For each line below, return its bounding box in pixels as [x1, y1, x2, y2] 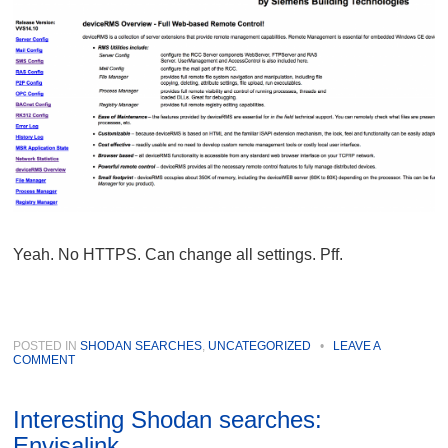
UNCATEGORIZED [208, 339, 312, 354]
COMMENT [13, 353, 76, 368]
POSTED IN [13, 339, 81, 354]
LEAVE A [333, 339, 381, 354]
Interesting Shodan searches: [13, 406, 323, 434]
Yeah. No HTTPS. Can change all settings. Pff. [13, 246, 344, 264]
